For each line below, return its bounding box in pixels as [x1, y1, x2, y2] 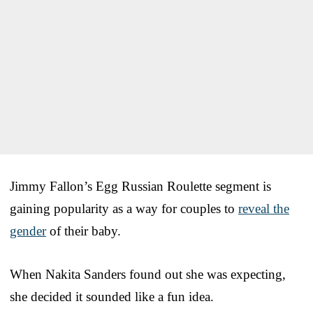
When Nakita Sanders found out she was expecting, [10, 266, 286, 282]
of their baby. [46, 223, 121, 238]
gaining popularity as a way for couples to [10, 201, 238, 216]
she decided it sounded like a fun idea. [10, 289, 214, 304]
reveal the [238, 201, 289, 216]
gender [10, 223, 46, 238]
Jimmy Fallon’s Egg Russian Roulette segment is [10, 178, 271, 194]
